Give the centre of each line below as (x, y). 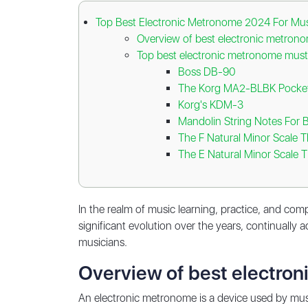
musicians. (103, 242)
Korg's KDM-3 (212, 105)
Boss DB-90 (207, 72)
